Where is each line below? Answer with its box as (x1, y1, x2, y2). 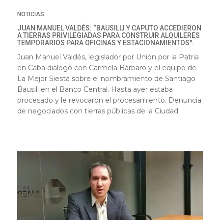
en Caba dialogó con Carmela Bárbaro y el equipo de (17, 63, 196, 73)
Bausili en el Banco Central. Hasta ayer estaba (17, 85, 173, 94)
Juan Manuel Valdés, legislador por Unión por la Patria (17, 53, 199, 62)
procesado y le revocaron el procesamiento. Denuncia (17, 96, 201, 105)
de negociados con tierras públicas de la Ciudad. (17, 107, 180, 116)
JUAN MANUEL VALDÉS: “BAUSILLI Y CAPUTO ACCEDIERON (17, 24, 201, 32)
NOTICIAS (17, 11, 44, 18)
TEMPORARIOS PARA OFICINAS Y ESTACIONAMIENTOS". (17, 39, 194, 47)
